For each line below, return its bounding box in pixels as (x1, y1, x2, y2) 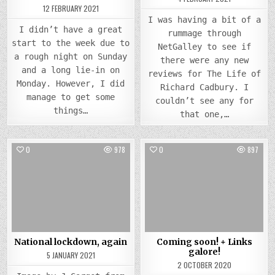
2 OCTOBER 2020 (177, 259, 231, 270)
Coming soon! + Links (156, 236, 252, 247)
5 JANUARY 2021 (46, 249, 95, 260)
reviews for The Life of (147, 69, 261, 79)
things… (53, 106, 88, 116)
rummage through (167, 28, 241, 39)
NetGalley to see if (157, 42, 251, 52)
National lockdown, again (14, 236, 128, 247)
